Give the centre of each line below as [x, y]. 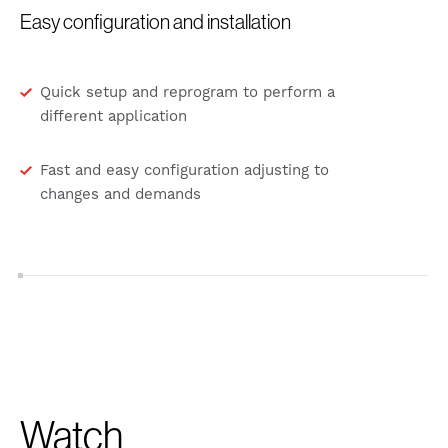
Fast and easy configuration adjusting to [184, 171]
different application [113, 117]
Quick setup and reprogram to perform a [187, 93]
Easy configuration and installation [155, 22]
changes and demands [120, 195]
